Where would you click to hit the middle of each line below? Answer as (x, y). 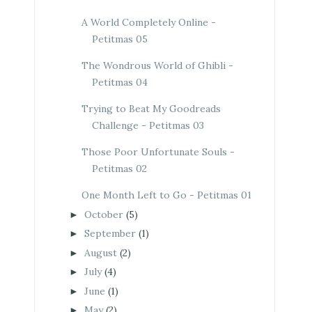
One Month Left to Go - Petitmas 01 (166, 195)
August (100, 252)
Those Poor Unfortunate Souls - (158, 152)
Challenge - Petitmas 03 (148, 125)
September (110, 233)
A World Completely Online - (148, 22)
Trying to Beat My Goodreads (151, 109)
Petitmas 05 (119, 39)
